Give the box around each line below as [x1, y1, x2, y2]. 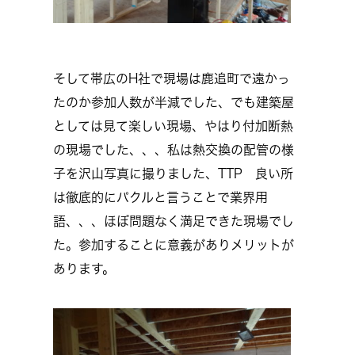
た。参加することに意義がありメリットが [53, 239, 294, 251]
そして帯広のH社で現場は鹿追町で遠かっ [53, 72, 290, 85]
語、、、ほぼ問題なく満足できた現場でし [53, 215, 294, 227]
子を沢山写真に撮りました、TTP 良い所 [53, 167, 293, 180]
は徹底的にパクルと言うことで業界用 [53, 191, 268, 204]
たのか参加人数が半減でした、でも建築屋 [53, 96, 294, 109]
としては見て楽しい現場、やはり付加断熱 [53, 120, 293, 132]
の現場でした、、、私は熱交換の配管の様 [53, 143, 294, 156]
